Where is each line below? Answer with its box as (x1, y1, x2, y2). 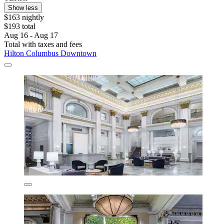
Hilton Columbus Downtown (4, 48, 96, 57)
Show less (8, 3, 38, 11)
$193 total (4, 21, 35, 30)
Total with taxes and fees (4, 39, 82, 48)
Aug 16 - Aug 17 (4, 30, 58, 39)
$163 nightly (4, 12, 44, 21)
